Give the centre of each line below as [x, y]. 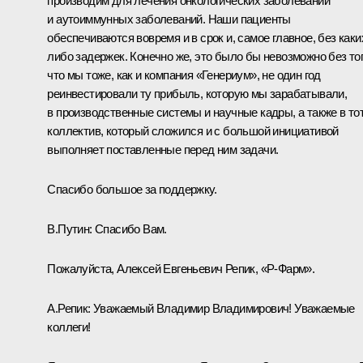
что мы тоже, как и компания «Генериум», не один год [184, 75]
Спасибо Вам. [129, 228]
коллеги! [69, 327]
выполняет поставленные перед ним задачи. [163, 149]
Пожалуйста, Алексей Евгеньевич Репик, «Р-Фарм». [181, 268]
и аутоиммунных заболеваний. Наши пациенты [169, 19]
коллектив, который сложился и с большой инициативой [193, 130]
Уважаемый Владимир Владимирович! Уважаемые [224, 308]
